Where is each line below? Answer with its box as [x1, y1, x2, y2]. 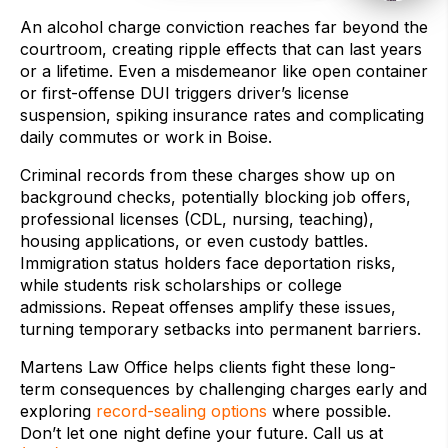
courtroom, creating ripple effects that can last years [20, 39, 422, 60]
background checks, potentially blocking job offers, [20, 187, 411, 208]
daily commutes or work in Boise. [20, 127, 272, 148]
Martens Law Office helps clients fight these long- [20, 357, 396, 378]
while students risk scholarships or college [20, 275, 342, 296]
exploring [20, 401, 96, 422]
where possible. [267, 401, 391, 422]
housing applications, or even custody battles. [20, 231, 368, 252]
